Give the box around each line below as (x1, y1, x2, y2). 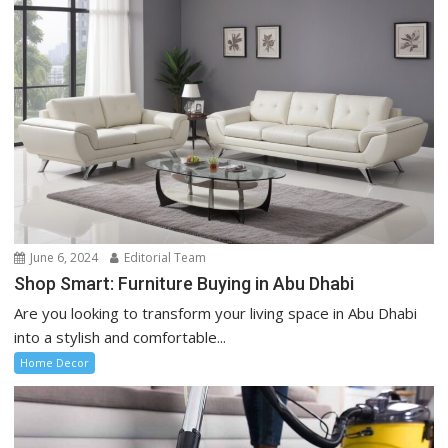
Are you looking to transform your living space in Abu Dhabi (14, 303, 418, 324)
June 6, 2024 (27, 249, 99, 267)
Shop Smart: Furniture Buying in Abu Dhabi (14, 273, 355, 295)
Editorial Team (121, 249, 207, 267)
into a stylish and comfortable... (14, 327, 227, 348)
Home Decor (20, 355, 90, 371)
